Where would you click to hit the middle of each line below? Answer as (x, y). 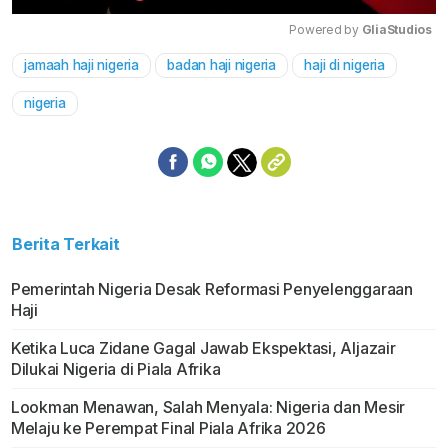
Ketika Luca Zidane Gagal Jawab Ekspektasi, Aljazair (203, 348)
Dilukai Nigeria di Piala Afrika (115, 369)
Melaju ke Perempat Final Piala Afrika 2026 (168, 428)
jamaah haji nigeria (81, 65)
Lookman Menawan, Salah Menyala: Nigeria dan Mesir (208, 407)
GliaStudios (396, 30)
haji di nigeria (344, 65)
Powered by (325, 30)
